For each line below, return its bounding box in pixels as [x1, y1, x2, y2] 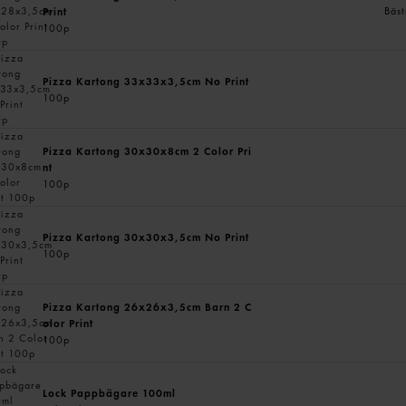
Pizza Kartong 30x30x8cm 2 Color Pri [43, 143, 253, 159]
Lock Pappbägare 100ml [43, 385, 177, 401]
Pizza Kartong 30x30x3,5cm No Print [43, 229, 250, 245]
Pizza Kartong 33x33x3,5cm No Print [43, 73, 250, 89]
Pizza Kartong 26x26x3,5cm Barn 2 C [43, 299, 253, 314]
